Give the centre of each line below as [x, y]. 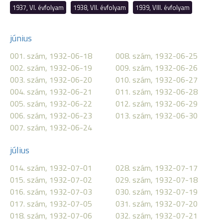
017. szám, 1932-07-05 [51, 204]
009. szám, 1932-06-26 [157, 68]
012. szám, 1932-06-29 [157, 104]
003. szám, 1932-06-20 [51, 80]
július [20, 150]
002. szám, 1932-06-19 [51, 68]
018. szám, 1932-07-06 [51, 216]
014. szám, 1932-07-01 [51, 168]
